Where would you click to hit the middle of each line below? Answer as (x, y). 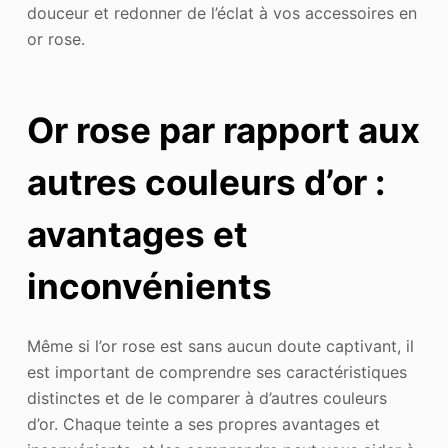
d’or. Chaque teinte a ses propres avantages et (203, 423)
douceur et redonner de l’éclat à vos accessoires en (221, 12)
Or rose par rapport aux (223, 130)
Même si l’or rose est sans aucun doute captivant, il (220, 345)
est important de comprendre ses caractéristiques (216, 371)
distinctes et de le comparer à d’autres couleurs (206, 397)
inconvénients (149, 286)
